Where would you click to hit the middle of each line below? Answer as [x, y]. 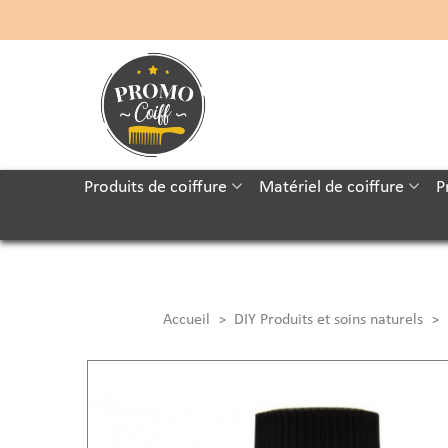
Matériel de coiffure [331, 187]
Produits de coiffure [155, 187]
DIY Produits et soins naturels [328, 320]
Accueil [186, 320]
